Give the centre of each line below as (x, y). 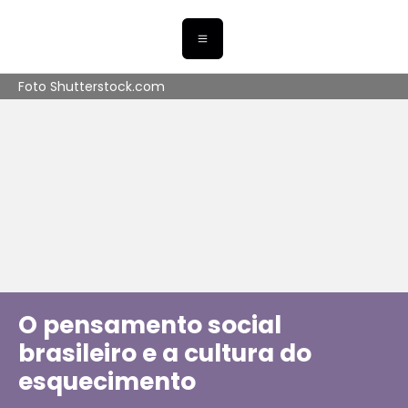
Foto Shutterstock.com (92, 87)
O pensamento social (150, 325)
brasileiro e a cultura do (165, 353)
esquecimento (107, 382)
